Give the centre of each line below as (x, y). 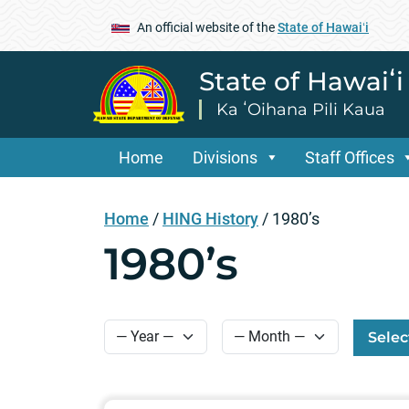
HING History (210, 218)
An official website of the (207, 27)
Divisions (225, 157)
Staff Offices (349, 157)
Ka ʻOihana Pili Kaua (301, 109)
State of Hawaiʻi (323, 27)
